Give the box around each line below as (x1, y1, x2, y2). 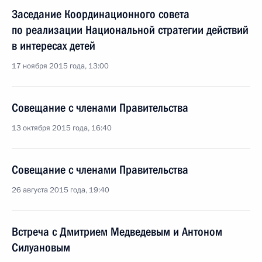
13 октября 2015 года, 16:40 (12, 123, 112, 133)
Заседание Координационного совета (12, 7, 189, 21)
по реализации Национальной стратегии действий (12, 23, 249, 37)
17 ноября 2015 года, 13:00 (12, 61, 109, 71)
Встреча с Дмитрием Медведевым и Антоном (12, 225, 222, 239)
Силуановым (12, 240, 70, 254)
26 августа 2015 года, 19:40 (12, 185, 109, 195)
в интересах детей (12, 39, 95, 53)
